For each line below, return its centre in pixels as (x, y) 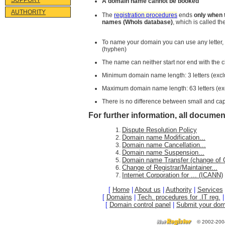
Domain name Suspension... (163, 153)
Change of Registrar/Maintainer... (170, 168)
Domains (119, 197)
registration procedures (146, 15)
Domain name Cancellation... (164, 145)
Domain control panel (140, 205)
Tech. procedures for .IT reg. (179, 197)
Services (210, 190)
